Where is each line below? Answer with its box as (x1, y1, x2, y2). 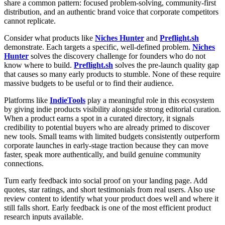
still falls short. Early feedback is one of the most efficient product (4, 203, 211, 212)
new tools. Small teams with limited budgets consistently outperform (4, 132, 219, 141)
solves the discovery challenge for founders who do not (29, 51, 205, 60)
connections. (4, 159, 44, 168)
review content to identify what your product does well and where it (4, 194, 218, 203)
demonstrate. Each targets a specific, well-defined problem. (4, 42, 192, 51)
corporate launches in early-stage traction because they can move (4, 141, 208, 150)
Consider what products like (4, 33, 95, 42)
